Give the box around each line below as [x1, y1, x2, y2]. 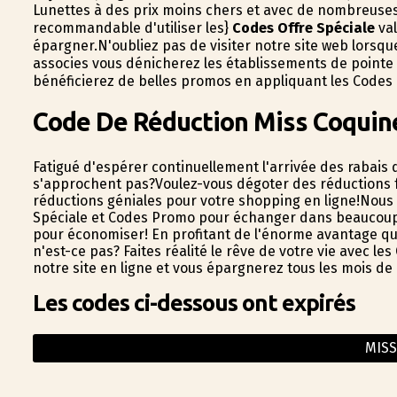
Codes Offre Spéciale [231, 19, 375, 37]
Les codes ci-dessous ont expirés [32, 289, 355, 315]
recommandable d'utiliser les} [32, 19, 232, 37]
